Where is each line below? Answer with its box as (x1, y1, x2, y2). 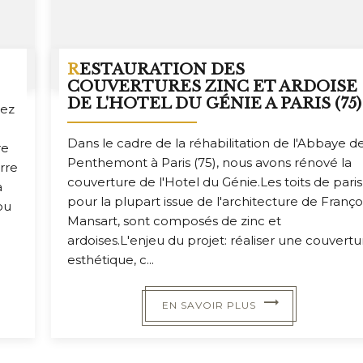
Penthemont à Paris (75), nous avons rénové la (67, 155, 352, 171)
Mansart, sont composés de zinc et (67, 213, 282, 229)
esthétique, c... (67, 252, 155, 268)
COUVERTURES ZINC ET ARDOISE (67, 77, 358, 96)
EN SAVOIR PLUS (169, 299, 257, 312)
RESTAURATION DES (67, 60, 80, 79)
